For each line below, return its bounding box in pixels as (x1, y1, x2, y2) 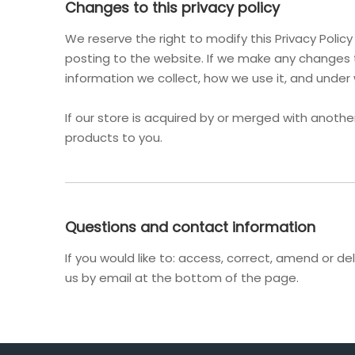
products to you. (65, 129, 162, 146)
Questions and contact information (65, 217, 315, 237)
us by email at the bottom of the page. (65, 269, 299, 286)
